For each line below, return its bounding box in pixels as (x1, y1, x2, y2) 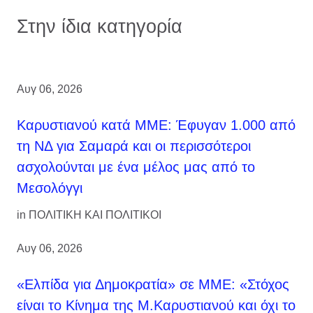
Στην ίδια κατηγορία (17, 15, 182, 37)
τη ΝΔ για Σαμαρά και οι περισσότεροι (17, 138, 251, 154)
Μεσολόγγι (17, 180, 82, 196)
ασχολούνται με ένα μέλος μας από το (17, 159, 255, 175)
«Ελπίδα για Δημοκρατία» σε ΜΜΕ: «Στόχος (17, 276, 289, 292)
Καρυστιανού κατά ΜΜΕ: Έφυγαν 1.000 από (17, 117, 296, 133)
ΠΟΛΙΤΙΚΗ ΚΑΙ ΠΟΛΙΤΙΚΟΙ (29, 208, 161, 221)
